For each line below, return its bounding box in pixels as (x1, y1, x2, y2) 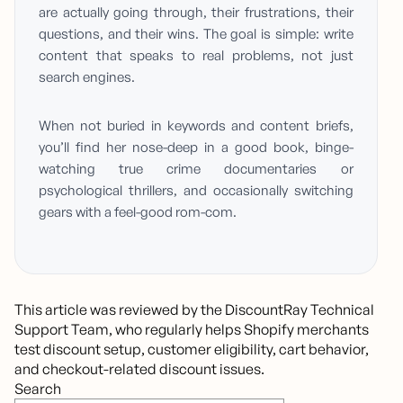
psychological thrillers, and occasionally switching (39, 182, 354, 200)
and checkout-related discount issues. (14, 360, 264, 379)
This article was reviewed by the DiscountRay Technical (14, 300, 374, 319)
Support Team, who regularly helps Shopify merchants (14, 320, 369, 339)
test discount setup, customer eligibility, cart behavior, (14, 340, 369, 359)
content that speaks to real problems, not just (39, 47, 354, 65)
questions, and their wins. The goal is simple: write (39, 25, 354, 43)
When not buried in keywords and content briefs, (39, 117, 354, 135)
